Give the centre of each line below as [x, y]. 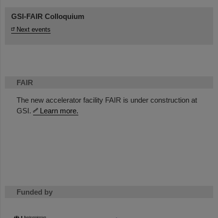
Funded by [35, 192]
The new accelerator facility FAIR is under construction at [107, 100]
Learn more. [59, 110]
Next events [34, 29]
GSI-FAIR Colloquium [48, 16]
